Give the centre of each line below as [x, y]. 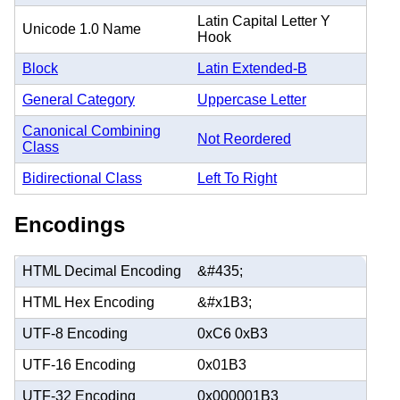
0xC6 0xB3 [233, 333]
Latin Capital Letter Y [264, 21]
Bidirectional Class [82, 178]
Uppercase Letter [252, 99]
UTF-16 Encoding [79, 364]
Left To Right [237, 178]
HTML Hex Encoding [88, 302]
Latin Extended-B [252, 68]
